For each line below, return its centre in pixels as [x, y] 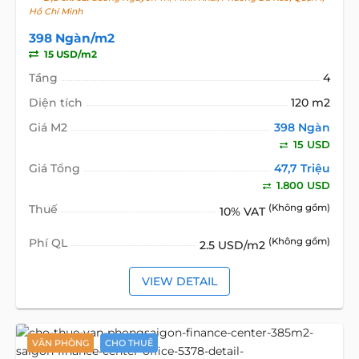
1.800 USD [302, 185]
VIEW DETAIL [179, 281]
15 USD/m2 [69, 54]
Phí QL [48, 242]
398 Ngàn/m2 [71, 38]
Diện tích [55, 102]
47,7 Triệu [303, 168]
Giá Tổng [54, 168]
